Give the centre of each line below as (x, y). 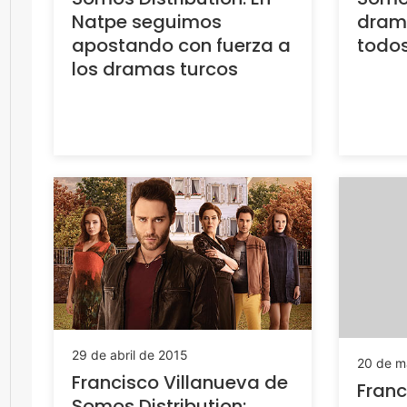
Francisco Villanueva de (180, 382)
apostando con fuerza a (181, 46)
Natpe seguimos (147, 22)
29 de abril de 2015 (130, 354)
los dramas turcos (155, 69)
